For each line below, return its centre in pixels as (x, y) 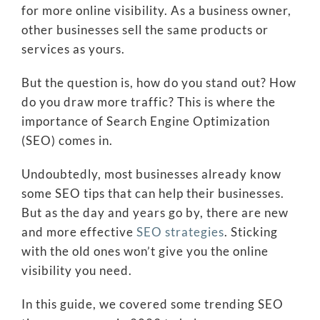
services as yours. (73, 49)
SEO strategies (180, 232)
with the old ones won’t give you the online (145, 251)
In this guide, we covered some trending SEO (152, 304)
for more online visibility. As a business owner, (156, 11)
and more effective (79, 232)
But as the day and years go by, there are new (155, 213)
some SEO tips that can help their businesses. (152, 194)
